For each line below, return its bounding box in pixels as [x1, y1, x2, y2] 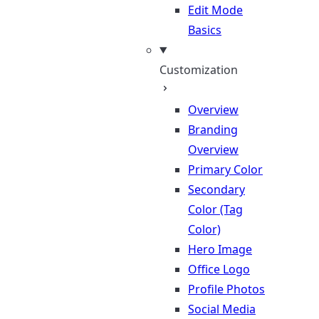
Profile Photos [188, 281, 265, 297]
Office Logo [188, 261, 250, 277]
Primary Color [188, 162, 263, 177]
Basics [188, 22, 221, 38]
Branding [188, 122, 238, 137]
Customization [159, 62, 238, 78]
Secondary [188, 182, 245, 197]
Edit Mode [188, 2, 243, 18]
